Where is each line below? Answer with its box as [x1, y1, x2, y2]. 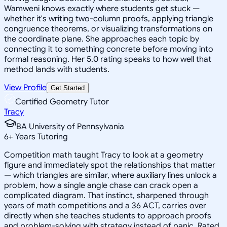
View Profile [4, 82, 47, 93]
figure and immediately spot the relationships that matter [4, 160, 215, 170]
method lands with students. [4, 64, 109, 74]
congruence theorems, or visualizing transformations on [4, 23, 212, 34]
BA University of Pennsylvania [16, 121, 124, 132]
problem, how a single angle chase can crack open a [4, 180, 198, 191]
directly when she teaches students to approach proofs [4, 210, 211, 221]
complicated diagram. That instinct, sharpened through [4, 190, 209, 201]
